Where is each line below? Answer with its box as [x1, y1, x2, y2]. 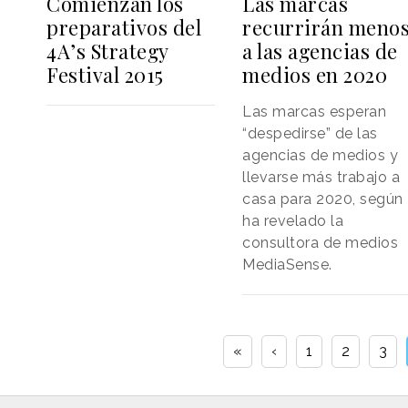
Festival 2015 [46, 60, 164, 88]
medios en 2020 [242, 60, 388, 88]
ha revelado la [242, 211, 344, 229]
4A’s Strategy [46, 36, 168, 65]
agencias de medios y [242, 146, 399, 164]
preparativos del [46, 13, 201, 41]
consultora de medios [242, 233, 399, 251]
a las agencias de [242, 36, 398, 65]
